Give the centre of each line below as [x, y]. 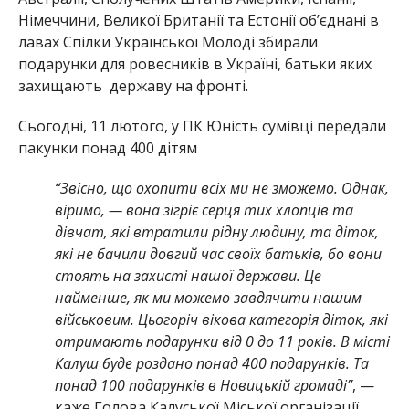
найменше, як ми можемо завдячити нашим [208, 297]
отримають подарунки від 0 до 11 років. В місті [222, 341]
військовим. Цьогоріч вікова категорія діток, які [221, 319]
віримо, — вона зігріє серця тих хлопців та [204, 210]
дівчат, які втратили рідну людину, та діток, [216, 231]
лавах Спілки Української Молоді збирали [168, 42]
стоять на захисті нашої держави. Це [188, 275]
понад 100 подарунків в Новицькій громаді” [203, 385]
